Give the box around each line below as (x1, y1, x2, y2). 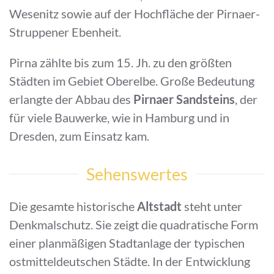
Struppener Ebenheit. (9, 24, 121, 39)
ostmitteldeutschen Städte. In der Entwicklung (9, 254, 250, 268)
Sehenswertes (86, 164, 188, 184)
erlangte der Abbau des (9, 92, 133, 106)
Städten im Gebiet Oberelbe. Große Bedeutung (9, 73, 254, 88)
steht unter (184, 199, 242, 213)
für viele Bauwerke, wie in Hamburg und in (9, 110, 229, 125)
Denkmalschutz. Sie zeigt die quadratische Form (9, 217, 258, 232)
